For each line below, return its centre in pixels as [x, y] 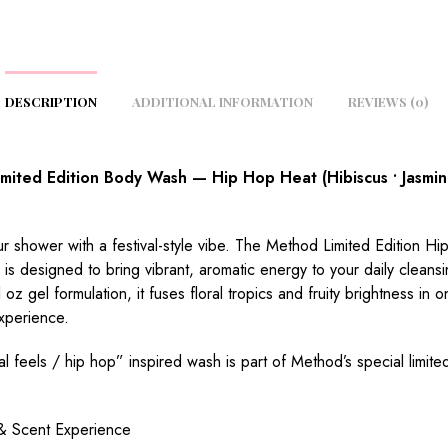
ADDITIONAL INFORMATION [222, 101]
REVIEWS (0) [388, 101]
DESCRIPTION [51, 101]
